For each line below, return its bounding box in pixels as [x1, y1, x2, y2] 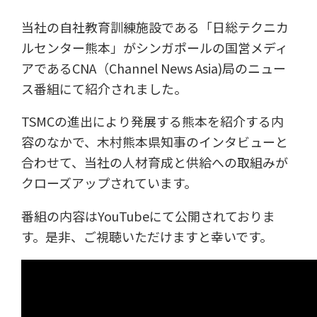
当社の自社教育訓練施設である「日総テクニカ [21, 17, 289, 36]
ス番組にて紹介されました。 [21, 79, 187, 98]
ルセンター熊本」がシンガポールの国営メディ [21, 38, 288, 57]
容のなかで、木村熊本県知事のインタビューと [21, 132, 288, 151]
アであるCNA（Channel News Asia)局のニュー [21, 58, 286, 77]
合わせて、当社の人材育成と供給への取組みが [21, 153, 288, 172]
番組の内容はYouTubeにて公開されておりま [21, 207, 275, 226]
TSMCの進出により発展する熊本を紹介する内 [21, 112, 284, 131]
